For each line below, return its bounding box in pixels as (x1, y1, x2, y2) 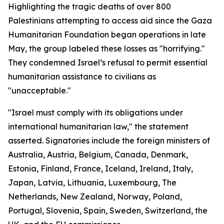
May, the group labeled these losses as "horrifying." (8, 43, 205, 53)
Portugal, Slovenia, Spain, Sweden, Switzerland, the (8, 205, 207, 215)
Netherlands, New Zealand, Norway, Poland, (8, 191, 182, 201)
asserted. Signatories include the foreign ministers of (8, 135, 210, 145)
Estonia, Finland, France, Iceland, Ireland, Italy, (8, 163, 193, 173)
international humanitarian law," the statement (8, 121, 188, 131)
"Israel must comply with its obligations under (8, 107, 183, 117)
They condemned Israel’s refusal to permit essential (8, 57, 207, 67)
